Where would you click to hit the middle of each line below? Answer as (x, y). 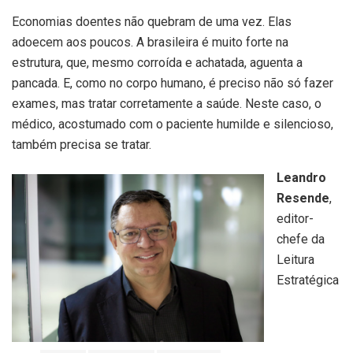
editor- (295, 218)
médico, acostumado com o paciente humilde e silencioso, (173, 124)
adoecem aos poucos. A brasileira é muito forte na (150, 42)
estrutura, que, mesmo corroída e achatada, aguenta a (157, 62)
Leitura (295, 259)
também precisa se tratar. (82, 144)
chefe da (301, 239)
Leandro (301, 177)
